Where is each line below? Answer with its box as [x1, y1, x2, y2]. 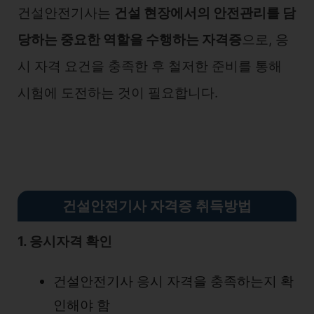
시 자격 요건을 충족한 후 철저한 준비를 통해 [18, 58, 282, 74]
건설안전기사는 [18, 5, 114, 21]
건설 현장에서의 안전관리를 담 [114, 5, 296, 21]
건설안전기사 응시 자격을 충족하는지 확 [53, 273, 294, 289]
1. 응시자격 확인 [18, 233, 112, 250]
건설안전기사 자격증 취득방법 [62, 198, 252, 214]
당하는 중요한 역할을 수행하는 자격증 [18, 32, 242, 48]
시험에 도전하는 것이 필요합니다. [18, 85, 218, 101]
